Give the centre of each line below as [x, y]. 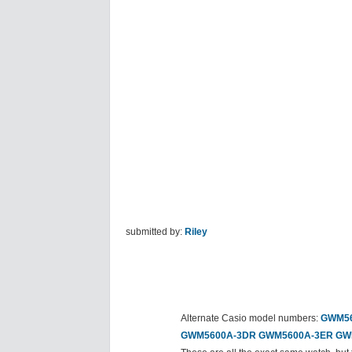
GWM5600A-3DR [218, 336]
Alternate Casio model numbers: [251, 319]
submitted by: [155, 232]
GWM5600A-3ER [296, 336]
